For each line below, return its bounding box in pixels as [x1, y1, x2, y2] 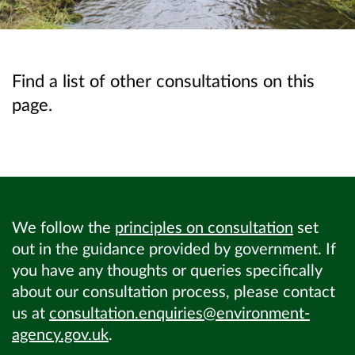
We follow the [12, 217, 115, 237]
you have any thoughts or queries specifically [12, 260, 323, 280]
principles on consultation [115, 217, 293, 237]
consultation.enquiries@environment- [49, 303, 310, 323]
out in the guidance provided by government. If [12, 239, 336, 258]
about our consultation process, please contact [12, 281, 335, 301]
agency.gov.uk [12, 324, 109, 344]
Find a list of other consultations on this [12, 70, 315, 92]
